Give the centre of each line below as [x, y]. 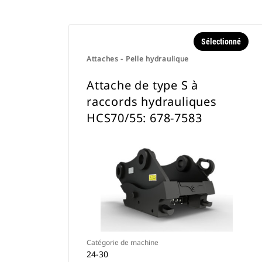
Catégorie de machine [123, 242]
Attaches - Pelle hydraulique [138, 59]
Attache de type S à [143, 85]
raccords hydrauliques [152, 101]
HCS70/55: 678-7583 [144, 118]
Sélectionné [221, 42]
